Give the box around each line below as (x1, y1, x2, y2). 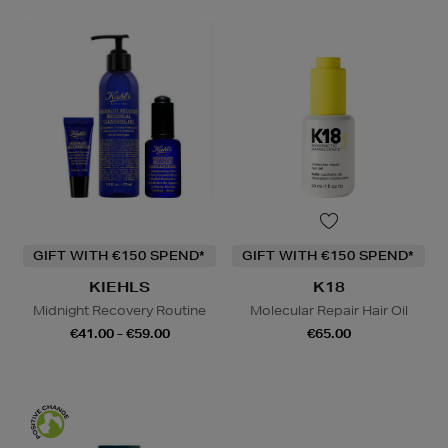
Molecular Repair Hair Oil (249, 302, 408, 320)
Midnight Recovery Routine (33, 302, 206, 320)
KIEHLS (89, 278, 150, 297)
